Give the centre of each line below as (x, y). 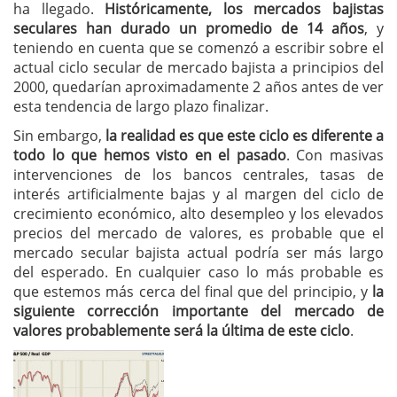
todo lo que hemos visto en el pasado (150, 155)
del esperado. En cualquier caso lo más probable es (198, 272)
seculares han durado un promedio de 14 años (189, 28)
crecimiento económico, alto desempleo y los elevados (198, 214)
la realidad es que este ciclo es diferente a (243, 136)
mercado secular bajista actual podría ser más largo (198, 253)
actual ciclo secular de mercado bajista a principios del (198, 67)
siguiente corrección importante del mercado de (198, 311)
